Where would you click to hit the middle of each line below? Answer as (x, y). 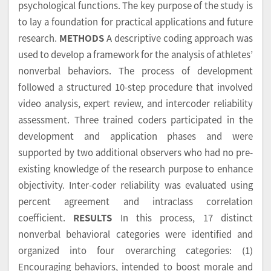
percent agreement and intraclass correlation (135, 201)
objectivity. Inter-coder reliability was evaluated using (135, 185)
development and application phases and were (135, 136)
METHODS (82, 38)
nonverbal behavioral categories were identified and (135, 234)
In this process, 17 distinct (183, 218)
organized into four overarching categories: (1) (135, 250)
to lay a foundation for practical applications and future (135, 22)
